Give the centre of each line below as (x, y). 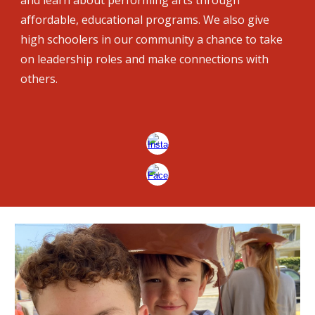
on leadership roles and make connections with (145, 59)
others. (41, 79)
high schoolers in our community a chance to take (152, 39)
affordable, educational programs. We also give (145, 20)
